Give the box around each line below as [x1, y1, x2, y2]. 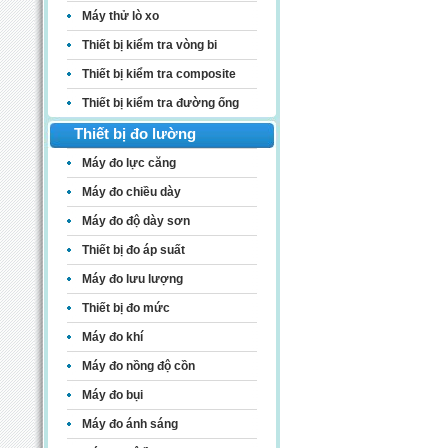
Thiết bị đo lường [73, 125, 196, 143]
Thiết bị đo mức [81, 301, 170, 316]
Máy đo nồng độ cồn [81, 359, 195, 374]
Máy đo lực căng [81, 156, 176, 171]
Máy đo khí [81, 330, 143, 345]
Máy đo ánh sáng [81, 417, 178, 432]
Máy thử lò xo [81, 9, 159, 24]
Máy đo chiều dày [81, 185, 181, 200]
